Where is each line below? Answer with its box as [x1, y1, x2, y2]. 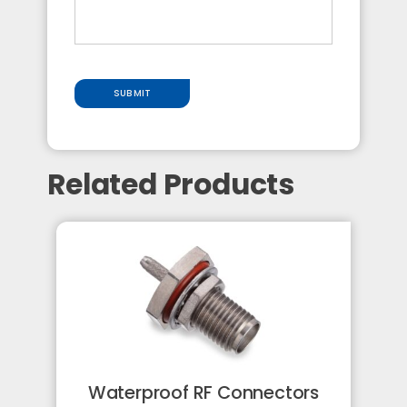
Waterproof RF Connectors [87, 379, 320, 405]
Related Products [47, 164, 295, 204]
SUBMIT [113, 86, 152, 101]
